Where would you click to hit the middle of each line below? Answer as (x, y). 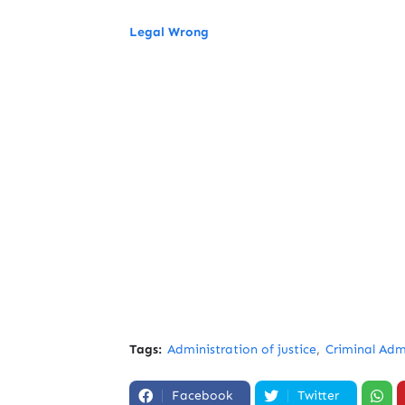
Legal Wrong (169, 32)
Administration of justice (242, 349)
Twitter (318, 396)
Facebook (202, 396)
